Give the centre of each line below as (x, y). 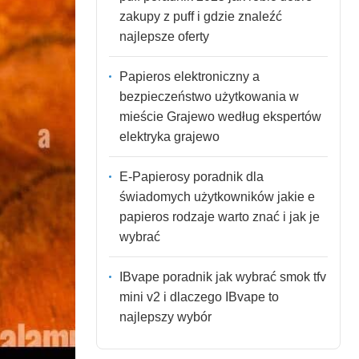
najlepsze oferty (164, 36)
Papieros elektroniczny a (189, 76)
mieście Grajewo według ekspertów (220, 116)
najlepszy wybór (165, 317)
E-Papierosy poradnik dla (191, 176)
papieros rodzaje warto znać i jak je (219, 216)
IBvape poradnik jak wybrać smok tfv (222, 276)
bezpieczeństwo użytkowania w (209, 96)
